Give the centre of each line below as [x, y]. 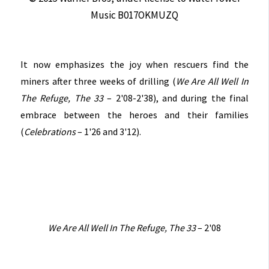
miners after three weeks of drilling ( [98, 81]
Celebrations [50, 131]
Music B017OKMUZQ [134, 15]
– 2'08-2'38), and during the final [176, 98]
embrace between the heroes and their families [134, 114]
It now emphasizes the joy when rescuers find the [134, 64]
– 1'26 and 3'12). [109, 131]
